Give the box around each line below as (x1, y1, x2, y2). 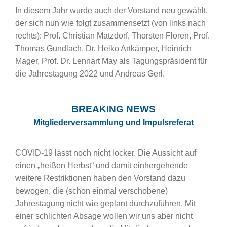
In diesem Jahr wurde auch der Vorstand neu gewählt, (15, 6, 208, 15)
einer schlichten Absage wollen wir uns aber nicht (15, 212, 193, 220)
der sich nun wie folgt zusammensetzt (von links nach (15, 19, 206, 27)
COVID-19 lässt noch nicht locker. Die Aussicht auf (15, 148, 196, 157)
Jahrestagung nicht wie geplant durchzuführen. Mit (15, 199, 196, 208)
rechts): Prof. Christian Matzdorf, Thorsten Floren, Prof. (15, 31, 210, 40)
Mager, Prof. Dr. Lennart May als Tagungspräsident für (15, 57, 207, 65)
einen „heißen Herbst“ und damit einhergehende (15, 161, 188, 170)
